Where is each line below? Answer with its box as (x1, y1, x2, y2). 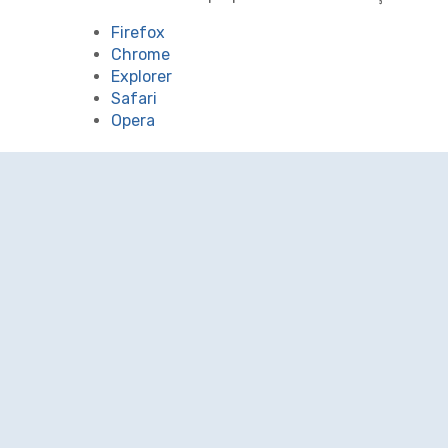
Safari (111, 89, 157, 108)
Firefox (111, 23, 165, 42)
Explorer (111, 67, 172, 86)
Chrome (111, 45, 170, 64)
